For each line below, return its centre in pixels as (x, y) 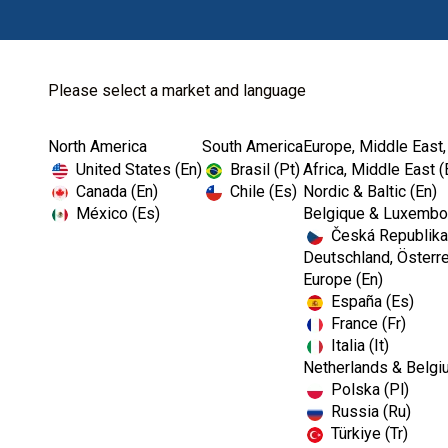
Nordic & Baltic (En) (370, 191)
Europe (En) (343, 279)
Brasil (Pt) (265, 169)
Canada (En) (117, 191)
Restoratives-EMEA (188, 167)
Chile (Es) (263, 191)
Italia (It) (360, 345)
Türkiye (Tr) (369, 433)
